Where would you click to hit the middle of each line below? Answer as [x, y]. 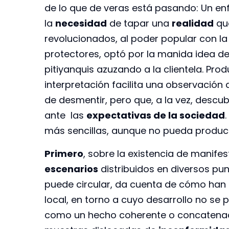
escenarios [71, 169]
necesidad [81, 24]
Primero [64, 153]
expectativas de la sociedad [156, 116]
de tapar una [139, 24]
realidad [193, 24]
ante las [65, 116]
